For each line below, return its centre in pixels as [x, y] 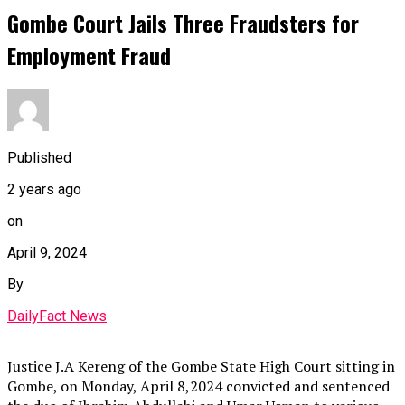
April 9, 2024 [47, 252]
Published [39, 157]
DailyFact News [57, 316]
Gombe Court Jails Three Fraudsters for [183, 23]
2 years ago [44, 189]
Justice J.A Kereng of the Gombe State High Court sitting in [201, 366]
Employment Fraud [89, 56]
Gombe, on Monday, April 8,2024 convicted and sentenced [198, 386]
